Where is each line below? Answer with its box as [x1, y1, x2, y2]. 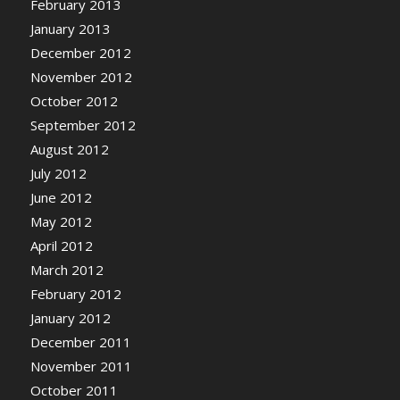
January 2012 [29, 309, 111, 327]
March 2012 [29, 261, 104, 279]
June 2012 [29, 188, 92, 206]
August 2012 [29, 140, 109, 158]
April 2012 [29, 237, 93, 254]
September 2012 [29, 116, 136, 134]
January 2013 [29, 20, 111, 37]
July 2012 [29, 164, 87, 182]
